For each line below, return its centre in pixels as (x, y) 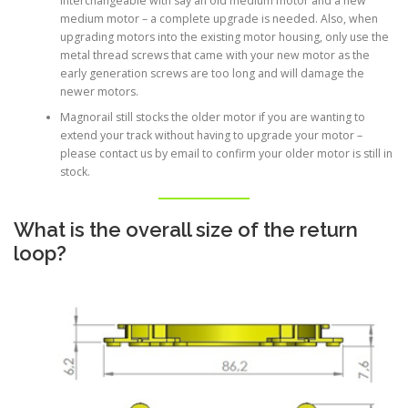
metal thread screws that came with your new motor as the (214, 56)
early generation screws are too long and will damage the (212, 74)
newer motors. (99, 92)
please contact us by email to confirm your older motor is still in (226, 154)
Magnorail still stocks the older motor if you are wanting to (212, 117)
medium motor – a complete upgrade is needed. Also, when (219, 19)
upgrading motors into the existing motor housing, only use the (224, 37)
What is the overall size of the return (186, 230)
